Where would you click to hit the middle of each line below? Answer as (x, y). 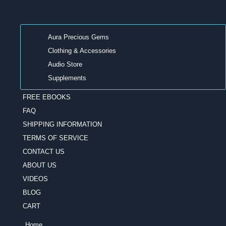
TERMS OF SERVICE (55, 138)
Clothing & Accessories (82, 50)
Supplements (67, 78)
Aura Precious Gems (78, 37)
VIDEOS (35, 179)
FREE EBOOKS (47, 97)
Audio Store (65, 64)
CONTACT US (44, 151)
